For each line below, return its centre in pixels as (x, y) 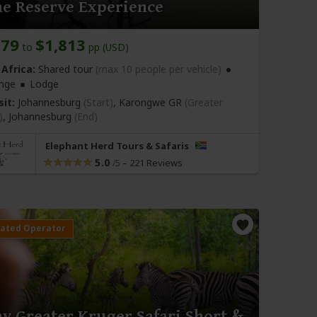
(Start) (98, 103)
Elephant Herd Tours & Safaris (118, 146)
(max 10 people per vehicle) (158, 69)
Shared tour (65, 69)
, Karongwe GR (149, 103)
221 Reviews (156, 163)
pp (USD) (107, 47)
